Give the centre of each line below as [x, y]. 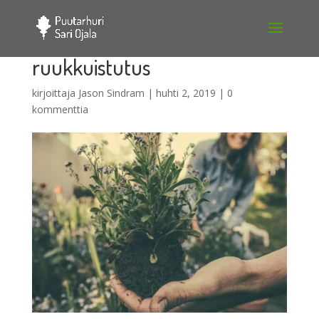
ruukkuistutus [91, 67]
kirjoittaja [55, 93]
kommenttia [60, 109]
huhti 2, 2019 [185, 93]
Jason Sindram [111, 93]
